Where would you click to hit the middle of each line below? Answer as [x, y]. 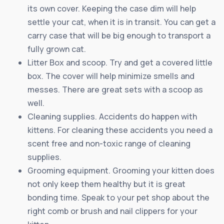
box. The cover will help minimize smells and [111, 76]
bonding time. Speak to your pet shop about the [118, 197]
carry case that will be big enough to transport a [119, 35]
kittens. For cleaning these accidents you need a [120, 130]
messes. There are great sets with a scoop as [115, 89]
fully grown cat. [57, 49]
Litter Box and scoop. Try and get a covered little [120, 62]
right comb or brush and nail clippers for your [112, 211]
